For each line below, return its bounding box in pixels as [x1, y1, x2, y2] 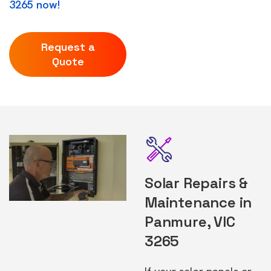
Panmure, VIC [145, 212, 235, 231]
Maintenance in [145, 193, 252, 212]
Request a [41, 40, 95, 54]
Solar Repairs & [145, 174, 248, 192]
